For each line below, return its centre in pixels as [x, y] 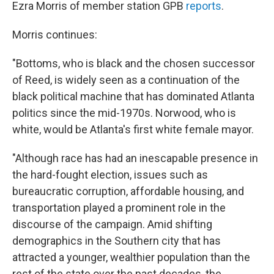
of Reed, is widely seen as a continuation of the [126, 80]
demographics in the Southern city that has [117, 241]
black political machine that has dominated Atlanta [133, 96]
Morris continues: [55, 35]
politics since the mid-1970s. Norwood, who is [124, 113]
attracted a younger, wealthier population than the [131, 257]
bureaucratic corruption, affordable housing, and [128, 191]
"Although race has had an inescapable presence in [135, 158]
